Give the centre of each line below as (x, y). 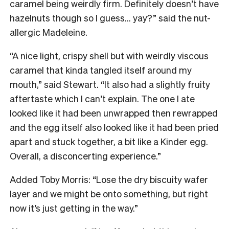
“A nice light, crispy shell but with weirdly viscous (109, 55)
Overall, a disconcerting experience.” (85, 155)
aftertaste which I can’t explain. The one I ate (102, 98)
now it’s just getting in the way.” (74, 208)
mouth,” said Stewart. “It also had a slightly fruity (110, 84)
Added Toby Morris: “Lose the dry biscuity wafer (109, 179)
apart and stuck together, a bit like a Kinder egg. (109, 141)
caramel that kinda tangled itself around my (101, 70)
